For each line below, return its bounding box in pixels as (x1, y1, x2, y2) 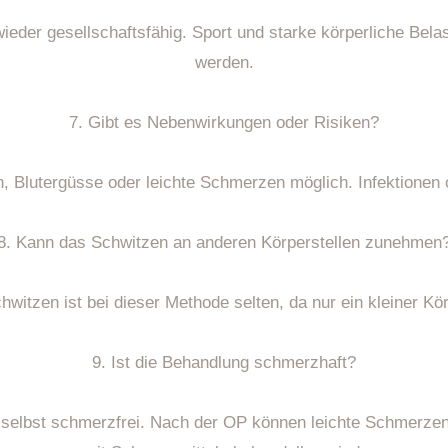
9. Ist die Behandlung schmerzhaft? (92, 352, 356, 372)
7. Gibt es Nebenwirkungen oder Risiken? (69, 112, 379, 132)
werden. (194, 52, 254, 72)
